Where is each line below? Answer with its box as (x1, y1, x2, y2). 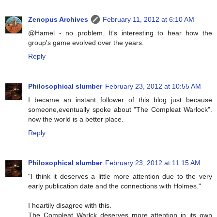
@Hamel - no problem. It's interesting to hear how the (28, 29, 212, 37)
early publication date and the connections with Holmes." (28, 182, 201, 190)
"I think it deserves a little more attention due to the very (28, 172, 212, 180)
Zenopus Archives (28, 15, 88, 23)
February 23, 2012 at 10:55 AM (105, 82, 201, 90)
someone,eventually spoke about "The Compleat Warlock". (28, 105, 212, 113)
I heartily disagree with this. (28, 201, 111, 209)
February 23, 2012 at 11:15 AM (105, 158, 201, 167)
